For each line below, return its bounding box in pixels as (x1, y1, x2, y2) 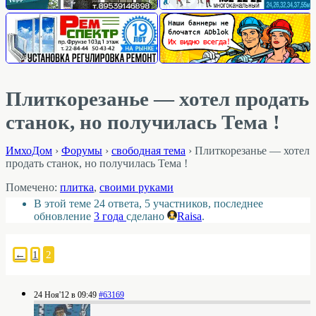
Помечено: (6, 181, 60, 193)
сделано (126, 210, 167, 223)
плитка (60, 181, 94, 193)
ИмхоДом (6, 145, 52, 157)
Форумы (61, 145, 102, 157)
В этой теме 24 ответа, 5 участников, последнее (34, 197, 263, 210)
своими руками (99, 181, 174, 193)
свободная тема (111, 145, 186, 157)
